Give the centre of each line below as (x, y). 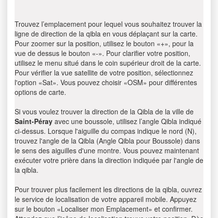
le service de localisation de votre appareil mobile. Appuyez (106, 199)
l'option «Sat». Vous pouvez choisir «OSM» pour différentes (106, 82)
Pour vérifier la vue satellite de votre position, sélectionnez (104, 73)
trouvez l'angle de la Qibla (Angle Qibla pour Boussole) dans (107, 141)
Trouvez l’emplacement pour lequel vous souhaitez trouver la (108, 24)
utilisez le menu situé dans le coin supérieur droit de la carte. (108, 63)
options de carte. (40, 92)
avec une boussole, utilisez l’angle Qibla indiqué (127, 121)
